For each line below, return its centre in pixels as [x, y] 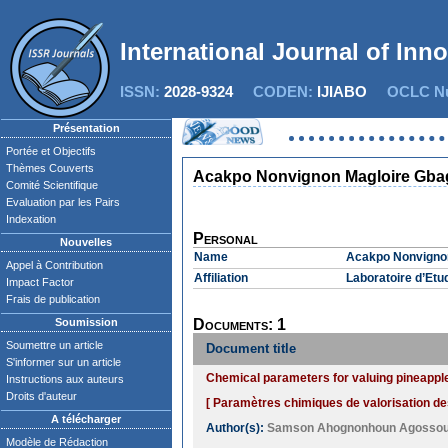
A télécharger [86, 419]
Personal [225, 238]
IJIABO [342, 91]
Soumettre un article [54, 345]
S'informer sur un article [63, 362]
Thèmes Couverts [50, 168]
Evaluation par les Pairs [63, 202]
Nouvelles [86, 242]
